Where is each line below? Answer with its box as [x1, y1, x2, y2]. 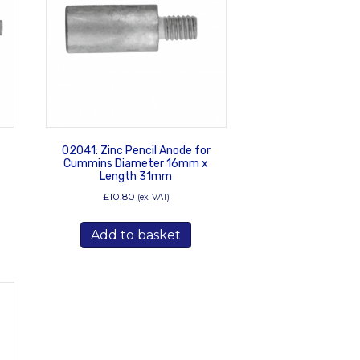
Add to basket [91, 227, 182, 243]
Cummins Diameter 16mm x [63, 156, 209, 170]
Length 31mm [100, 169, 173, 183]
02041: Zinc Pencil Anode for [61, 143, 211, 157]
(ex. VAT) [137, 191, 170, 202]
